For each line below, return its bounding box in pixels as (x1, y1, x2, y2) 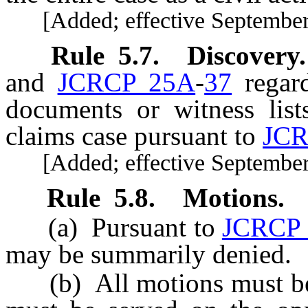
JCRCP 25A (57, 67, 196, 98)
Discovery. (187, 41, 306, 71)
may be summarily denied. (5, 239, 291, 269)
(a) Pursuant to (5, 212, 222, 242)
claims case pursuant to (5, 121, 263, 151)
